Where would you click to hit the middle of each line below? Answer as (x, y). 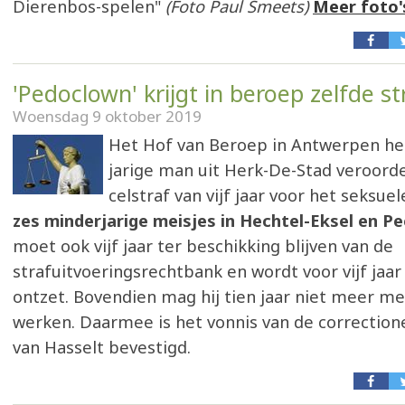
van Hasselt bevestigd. (102, 347)
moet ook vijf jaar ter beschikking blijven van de (203, 246)
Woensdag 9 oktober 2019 (107, 116)
